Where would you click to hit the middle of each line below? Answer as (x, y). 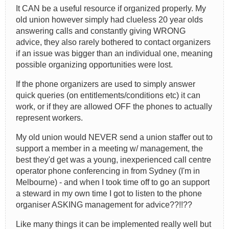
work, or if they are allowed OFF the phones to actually (114, 106)
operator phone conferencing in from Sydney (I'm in (108, 171)
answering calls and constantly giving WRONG (101, 31)
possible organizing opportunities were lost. (94, 64)
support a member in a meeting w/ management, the (109, 148)
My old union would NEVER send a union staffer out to (114, 137)
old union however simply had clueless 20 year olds (109, 19)
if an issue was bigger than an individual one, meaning (114, 53)
